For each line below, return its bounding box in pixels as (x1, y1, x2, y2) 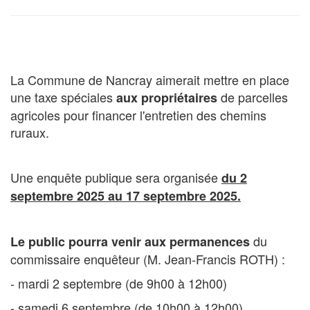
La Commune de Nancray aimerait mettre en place (10, 70, 289, 89)
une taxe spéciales (10, 87, 116, 106)
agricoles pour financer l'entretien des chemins (10, 105, 266, 124)
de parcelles (217, 87, 288, 106)
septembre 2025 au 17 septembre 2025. (10, 186, 241, 205)
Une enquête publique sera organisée (10, 167, 221, 186)
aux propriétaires (116, 88, 217, 107)
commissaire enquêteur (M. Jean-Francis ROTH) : (10, 249, 285, 268)
